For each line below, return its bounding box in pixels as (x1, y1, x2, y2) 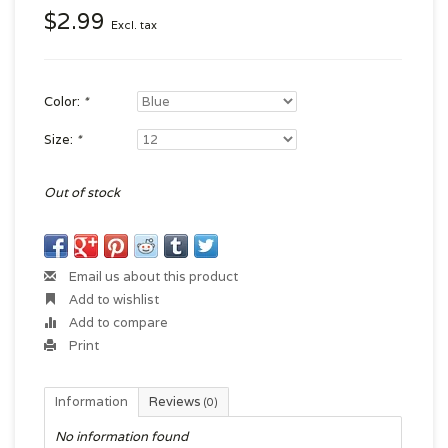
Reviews (149, 393, 204, 410)
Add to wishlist (66, 291, 159, 308)
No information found (55, 428, 188, 445)
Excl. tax (111, 18, 157, 32)
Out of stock (44, 184, 120, 201)
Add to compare (66, 314, 168, 331)
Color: (44, 93, 83, 110)
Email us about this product (66, 268, 238, 285)
